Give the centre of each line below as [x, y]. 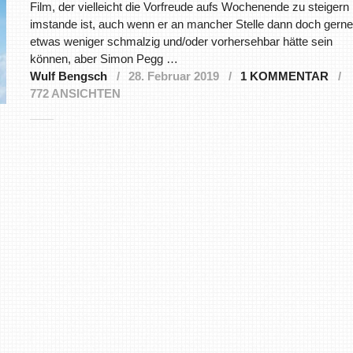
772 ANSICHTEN [75, 94]
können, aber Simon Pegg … [104, 59]
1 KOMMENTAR [284, 76]
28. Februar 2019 [173, 76]
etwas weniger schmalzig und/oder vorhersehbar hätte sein [181, 42]
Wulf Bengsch [68, 76]
